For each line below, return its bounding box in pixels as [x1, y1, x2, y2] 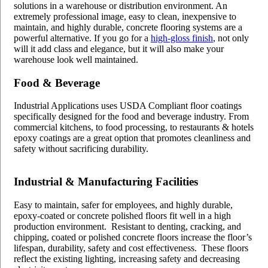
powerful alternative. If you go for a [14, 32, 151, 43]
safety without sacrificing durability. [14, 144, 148, 154]
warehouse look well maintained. [14, 54, 138, 65]
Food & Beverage [14, 76, 100, 89]
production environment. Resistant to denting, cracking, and [14, 221, 241, 232]
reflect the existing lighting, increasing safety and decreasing [14, 253, 240, 264]
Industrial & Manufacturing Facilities [14, 175, 198, 188]
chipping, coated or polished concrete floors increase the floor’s [14, 232, 252, 242]
